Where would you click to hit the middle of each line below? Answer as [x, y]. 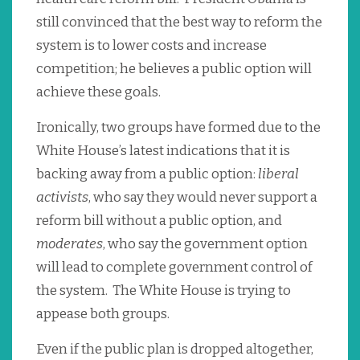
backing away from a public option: [147, 174]
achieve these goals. [100, 92]
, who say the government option [205, 244]
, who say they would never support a [203, 198]
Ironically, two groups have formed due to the [178, 128]
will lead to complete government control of [174, 268]
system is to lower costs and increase [151, 46]
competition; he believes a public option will [174, 69]
